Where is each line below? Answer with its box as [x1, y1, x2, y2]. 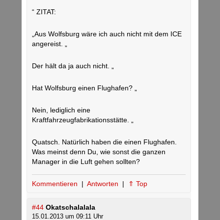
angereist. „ [32, 40, 67, 48]
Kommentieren [32, 180, 80, 188]
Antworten [87, 180, 120, 188]
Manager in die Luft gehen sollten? [32, 158, 140, 166]
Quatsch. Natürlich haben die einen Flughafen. [32, 138, 177, 146]
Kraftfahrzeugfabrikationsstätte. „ [32, 116, 134, 124]
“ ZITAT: [32, 8, 56, 16]
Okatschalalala [46, 203, 95, 212]
